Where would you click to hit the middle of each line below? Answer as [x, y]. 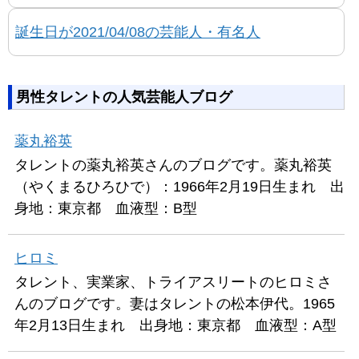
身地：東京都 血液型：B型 [106, 208]
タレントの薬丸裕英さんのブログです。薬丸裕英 [173, 165]
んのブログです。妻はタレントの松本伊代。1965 [175, 303]
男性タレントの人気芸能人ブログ [124, 97]
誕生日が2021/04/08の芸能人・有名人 [138, 32]
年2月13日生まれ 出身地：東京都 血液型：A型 [175, 325]
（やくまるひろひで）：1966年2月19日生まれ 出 [179, 186]
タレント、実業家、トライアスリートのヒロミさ [173, 282]
